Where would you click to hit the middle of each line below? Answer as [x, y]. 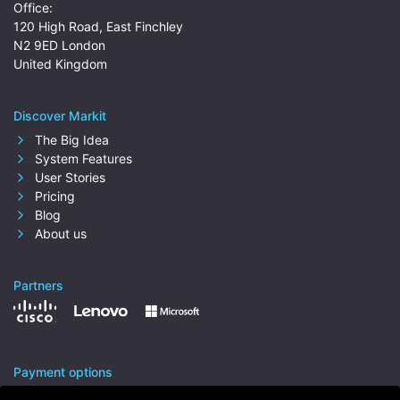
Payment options [63, 372]
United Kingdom [60, 64]
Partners [38, 285]
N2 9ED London [59, 45]
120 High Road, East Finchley [98, 26]
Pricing [53, 196]
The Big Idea [70, 140]
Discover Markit [60, 116]
